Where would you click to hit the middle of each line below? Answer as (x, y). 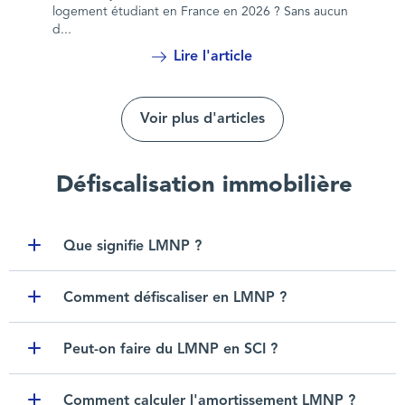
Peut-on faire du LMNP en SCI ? (171, 349)
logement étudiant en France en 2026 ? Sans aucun (200, 12)
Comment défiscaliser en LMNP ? (175, 298)
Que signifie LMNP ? (133, 246)
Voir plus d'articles (202, 120)
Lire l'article (213, 57)
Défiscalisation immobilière (205, 186)
